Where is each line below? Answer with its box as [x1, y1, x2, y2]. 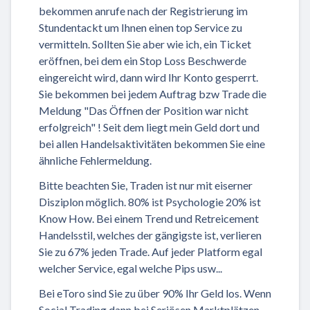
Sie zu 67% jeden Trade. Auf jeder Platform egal [39, 244, 262, 258]
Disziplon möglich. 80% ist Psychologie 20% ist [39, 194, 261, 208]
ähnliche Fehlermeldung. [39, 153, 152, 167]
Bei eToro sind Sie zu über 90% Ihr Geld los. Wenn [39, 286, 271, 300]
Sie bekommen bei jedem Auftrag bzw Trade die [39, 86, 266, 100]
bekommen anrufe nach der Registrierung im [39, 3, 248, 17]
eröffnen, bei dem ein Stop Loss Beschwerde [39, 53, 246, 67]
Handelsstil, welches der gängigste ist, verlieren [39, 228, 262, 241]
